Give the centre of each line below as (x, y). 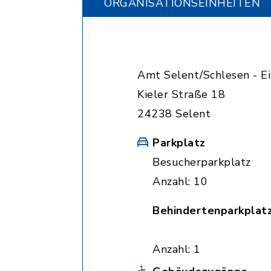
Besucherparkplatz (202, 162)
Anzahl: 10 (180, 181)
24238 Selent (174, 114)
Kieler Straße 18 (181, 94)
